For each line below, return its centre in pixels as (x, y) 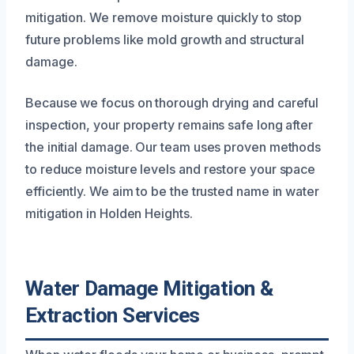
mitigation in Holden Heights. (109, 213)
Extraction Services (113, 315)
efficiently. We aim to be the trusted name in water (172, 191)
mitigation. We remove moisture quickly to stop (164, 17)
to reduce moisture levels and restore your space (171, 169)
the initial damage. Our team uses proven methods (173, 147)
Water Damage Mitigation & (149, 288)
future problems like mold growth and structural (165, 39)
